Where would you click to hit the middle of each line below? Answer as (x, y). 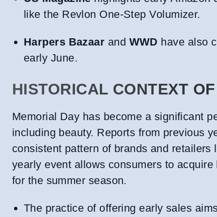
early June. (51, 58)
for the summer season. (70, 181)
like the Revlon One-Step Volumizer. (112, 15)
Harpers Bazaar (64, 42)
